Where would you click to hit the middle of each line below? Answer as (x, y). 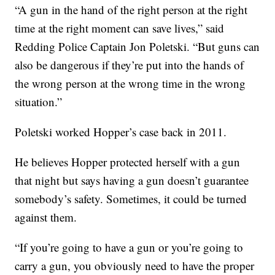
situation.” (39, 102)
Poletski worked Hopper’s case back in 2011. (121, 132)
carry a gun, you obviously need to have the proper (135, 266)
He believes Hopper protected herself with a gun (128, 162)
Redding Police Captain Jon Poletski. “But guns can (137, 47)
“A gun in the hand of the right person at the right (131, 10)
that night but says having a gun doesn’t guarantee (132, 180)
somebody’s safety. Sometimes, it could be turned (131, 199)
